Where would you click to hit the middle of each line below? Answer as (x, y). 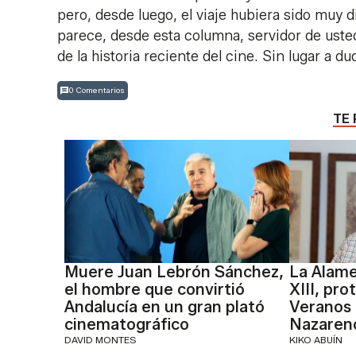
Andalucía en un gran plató (164, 306)
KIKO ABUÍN (316, 339)
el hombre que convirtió (154, 289)
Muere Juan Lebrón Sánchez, (174, 271)
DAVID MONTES (100, 339)
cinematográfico (126, 324)
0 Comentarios (97, 91)
